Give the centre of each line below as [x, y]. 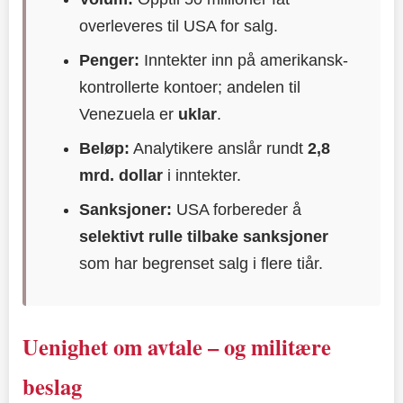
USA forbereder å [237, 209]
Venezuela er [129, 114]
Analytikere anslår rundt [219, 148]
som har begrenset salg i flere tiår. [201, 263]
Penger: [110, 60]
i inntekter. [202, 175]
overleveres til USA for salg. [179, 26]
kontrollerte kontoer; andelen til [190, 87]
